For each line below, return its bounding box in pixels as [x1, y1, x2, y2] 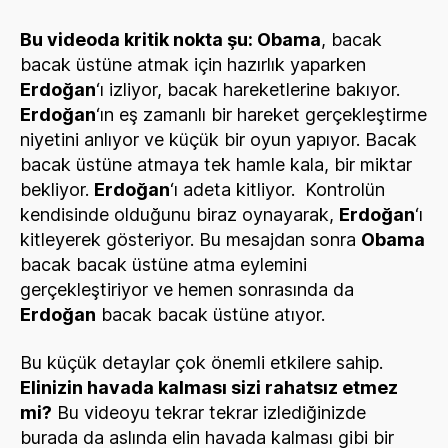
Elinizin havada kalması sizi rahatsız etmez [20, 376, 398, 398]
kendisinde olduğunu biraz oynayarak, [20, 204, 339, 225]
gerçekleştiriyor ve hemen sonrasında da [20, 279, 354, 300]
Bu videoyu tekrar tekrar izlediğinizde [52, 401, 366, 423]
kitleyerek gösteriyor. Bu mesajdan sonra [20, 229, 361, 250]
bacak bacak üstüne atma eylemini [20, 254, 307, 275]
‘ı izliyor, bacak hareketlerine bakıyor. [96, 79, 400, 100]
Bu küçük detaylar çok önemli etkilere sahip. [20, 351, 383, 373]
